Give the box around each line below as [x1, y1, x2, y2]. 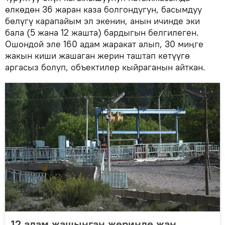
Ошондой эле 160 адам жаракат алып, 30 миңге [5, 38, 203, 50]
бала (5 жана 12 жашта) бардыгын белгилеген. [5, 27, 199, 39]
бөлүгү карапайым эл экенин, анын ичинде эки [5, 15, 200, 27]
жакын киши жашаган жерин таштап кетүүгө [5, 50, 190, 62]
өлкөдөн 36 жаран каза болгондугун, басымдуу [5, 4, 202, 16]
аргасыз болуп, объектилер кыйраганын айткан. [5, 61, 205, 73]
